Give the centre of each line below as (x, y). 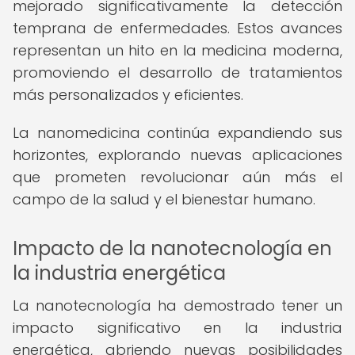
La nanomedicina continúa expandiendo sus (177, 133)
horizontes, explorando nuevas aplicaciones (177, 155)
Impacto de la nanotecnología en (172, 248)
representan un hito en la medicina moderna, (177, 50)
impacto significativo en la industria (177, 328)
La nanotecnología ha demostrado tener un (177, 305)
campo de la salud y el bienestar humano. (164, 199)
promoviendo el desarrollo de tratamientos (177, 73)
